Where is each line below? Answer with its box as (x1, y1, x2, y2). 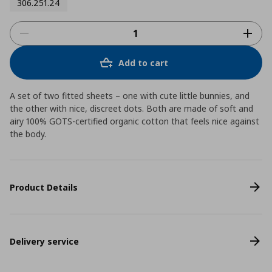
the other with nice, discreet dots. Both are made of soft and (10, 103, 253, 114)
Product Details (10, 181, 78, 193)
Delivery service (10, 235, 79, 247)
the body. (10, 128, 46, 140)
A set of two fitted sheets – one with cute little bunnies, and (10, 90, 250, 101)
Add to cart (118, 56, 168, 69)
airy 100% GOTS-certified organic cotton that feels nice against (10, 115, 259, 127)
